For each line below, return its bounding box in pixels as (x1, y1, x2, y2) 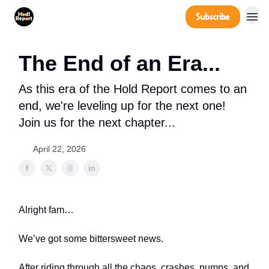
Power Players (75, 13, 122, 23)
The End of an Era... (19, 51, 220, 76)
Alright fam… (19, 205, 74, 215)
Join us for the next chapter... (19, 116, 175, 129)
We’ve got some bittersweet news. (19, 234, 163, 244)
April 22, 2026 (33, 144, 86, 154)
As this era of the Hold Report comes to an (19, 82, 247, 95)
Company (132, 9, 164, 19)
